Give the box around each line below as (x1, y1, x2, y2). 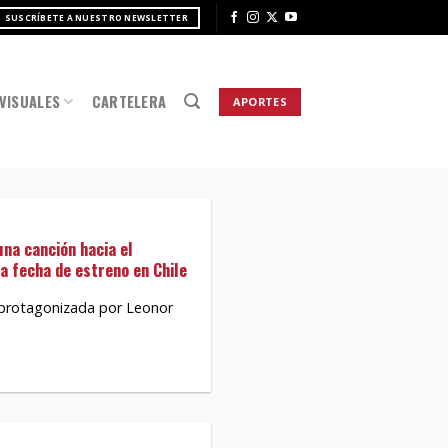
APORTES (232, 93, 287, 109)
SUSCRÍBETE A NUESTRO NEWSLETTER (4, 11, 188, 23)
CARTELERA (91, 90, 167, 112)
